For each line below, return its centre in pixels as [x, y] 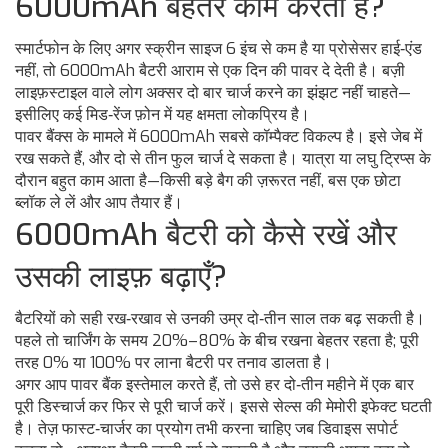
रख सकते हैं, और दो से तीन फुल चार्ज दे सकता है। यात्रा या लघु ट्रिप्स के [223, 159]
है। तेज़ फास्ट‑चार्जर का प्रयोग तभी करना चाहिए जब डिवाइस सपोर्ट [206, 429]
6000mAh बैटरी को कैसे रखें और [206, 235]
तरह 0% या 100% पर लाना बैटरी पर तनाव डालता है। [173, 363]
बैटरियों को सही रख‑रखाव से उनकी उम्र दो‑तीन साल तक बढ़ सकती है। [220, 319]
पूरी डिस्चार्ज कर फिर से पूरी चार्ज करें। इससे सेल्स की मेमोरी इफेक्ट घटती [223, 407]
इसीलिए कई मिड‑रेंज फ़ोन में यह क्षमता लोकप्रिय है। [162, 115]
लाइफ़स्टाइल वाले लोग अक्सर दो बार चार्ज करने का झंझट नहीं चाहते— [213, 93]
